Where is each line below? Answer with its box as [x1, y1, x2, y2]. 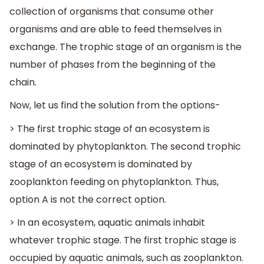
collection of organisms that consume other [9, 4, 214, 18]
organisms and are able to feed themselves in [9, 22, 222, 36]
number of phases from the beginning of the [9, 57, 216, 71]
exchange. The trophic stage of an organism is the [9, 39, 242, 54]
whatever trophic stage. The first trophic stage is [9, 233, 236, 247]
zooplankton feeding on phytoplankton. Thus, [9, 174, 219, 189]
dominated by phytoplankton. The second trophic [9, 139, 241, 153]
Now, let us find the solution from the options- [9, 98, 220, 113]
